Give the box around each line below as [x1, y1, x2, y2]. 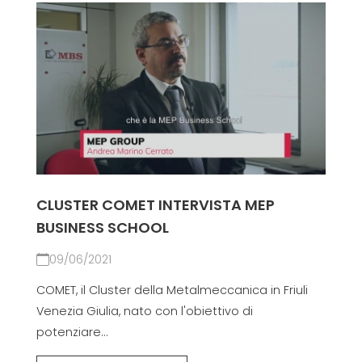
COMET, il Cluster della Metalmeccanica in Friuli [36, 282, 308, 299]
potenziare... [36, 324, 108, 341]
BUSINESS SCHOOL [36, 217, 169, 238]
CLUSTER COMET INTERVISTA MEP [36, 195, 275, 216]
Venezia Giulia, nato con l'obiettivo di [36, 303, 253, 320]
